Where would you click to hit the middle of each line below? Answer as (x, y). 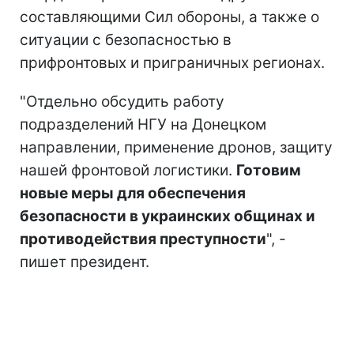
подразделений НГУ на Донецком (143, 124)
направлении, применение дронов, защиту (176, 147)
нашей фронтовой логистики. (128, 170)
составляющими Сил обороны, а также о (169, 17)
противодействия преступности (143, 239)
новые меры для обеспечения (133, 193)
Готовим (269, 170)
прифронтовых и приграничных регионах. (172, 62)
